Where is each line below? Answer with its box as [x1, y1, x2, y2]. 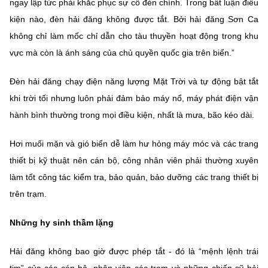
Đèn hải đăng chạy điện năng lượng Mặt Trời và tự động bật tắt [10, 76, 258, 86]
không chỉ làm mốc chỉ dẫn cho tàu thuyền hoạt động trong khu [10, 31, 258, 41]
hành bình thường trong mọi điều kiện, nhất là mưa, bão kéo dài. [10, 109, 254, 120]
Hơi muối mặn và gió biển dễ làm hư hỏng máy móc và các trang [10, 138, 258, 148]
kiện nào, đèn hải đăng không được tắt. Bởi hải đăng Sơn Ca [10, 14, 258, 24]
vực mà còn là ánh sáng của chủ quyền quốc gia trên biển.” [10, 47, 234, 57]
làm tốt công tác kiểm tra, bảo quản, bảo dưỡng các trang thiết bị [10, 172, 258, 182]
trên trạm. [10, 188, 47, 199]
